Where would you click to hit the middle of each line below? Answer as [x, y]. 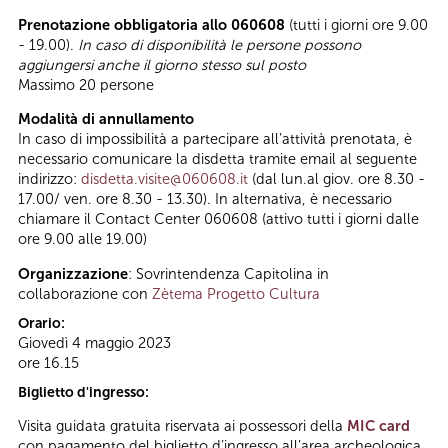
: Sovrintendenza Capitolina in [228, 273]
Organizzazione [73, 273]
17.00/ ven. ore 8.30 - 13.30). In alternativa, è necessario [205, 199]
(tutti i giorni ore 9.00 [356, 24]
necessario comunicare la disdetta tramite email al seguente [217, 159]
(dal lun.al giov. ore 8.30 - [336, 179]
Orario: [43, 323]
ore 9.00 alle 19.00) [82, 239]
